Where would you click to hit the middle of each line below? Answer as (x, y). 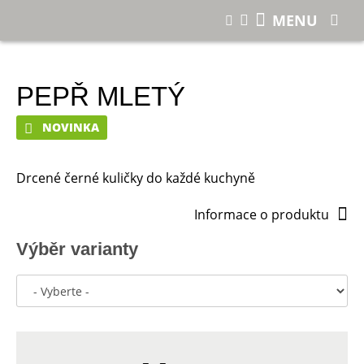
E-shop (84, 15)
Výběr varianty (77, 249)
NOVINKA (71, 127)
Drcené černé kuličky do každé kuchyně (136, 178)
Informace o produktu (262, 214)
